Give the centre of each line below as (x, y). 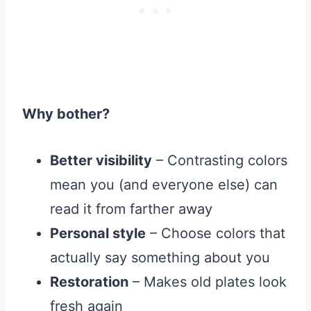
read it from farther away (131, 209)
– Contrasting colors (220, 161)
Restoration (89, 282)
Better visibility (101, 161)
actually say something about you (160, 258)
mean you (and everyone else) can (164, 185)
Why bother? (66, 114)
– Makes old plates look (208, 282)
